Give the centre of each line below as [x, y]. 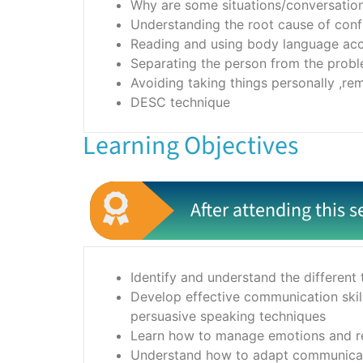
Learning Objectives [190, 146]
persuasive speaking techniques [228, 316]
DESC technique [180, 102]
